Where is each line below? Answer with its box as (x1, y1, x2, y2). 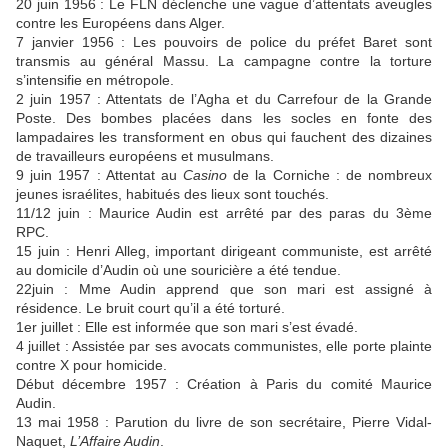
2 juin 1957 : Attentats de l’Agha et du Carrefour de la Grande (16, 91, 432, 108)
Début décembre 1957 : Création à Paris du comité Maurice (16, 376, 432, 393)
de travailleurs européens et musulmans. (16, 148, 274, 165)
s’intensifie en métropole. (16, 72, 174, 89)
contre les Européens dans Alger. (16, 15, 225, 32)
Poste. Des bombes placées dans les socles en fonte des (16, 110, 432, 127)
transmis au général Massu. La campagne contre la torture (16, 53, 432, 70)
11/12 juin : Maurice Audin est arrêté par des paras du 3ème (16, 205, 432, 222)
